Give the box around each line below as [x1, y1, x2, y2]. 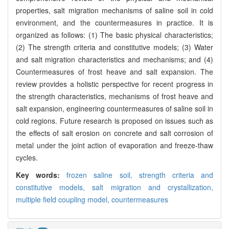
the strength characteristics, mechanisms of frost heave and [16, 91, 213, 102]
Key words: [16, 170, 67, 180]
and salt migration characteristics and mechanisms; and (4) [16, 54, 213, 65]
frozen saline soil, [66, 170, 139, 180]
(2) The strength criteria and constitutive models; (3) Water [16, 42, 213, 53]
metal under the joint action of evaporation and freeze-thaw [16, 140, 213, 151]
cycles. [16, 152, 38, 163]
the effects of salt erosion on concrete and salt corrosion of [16, 128, 213, 139]
